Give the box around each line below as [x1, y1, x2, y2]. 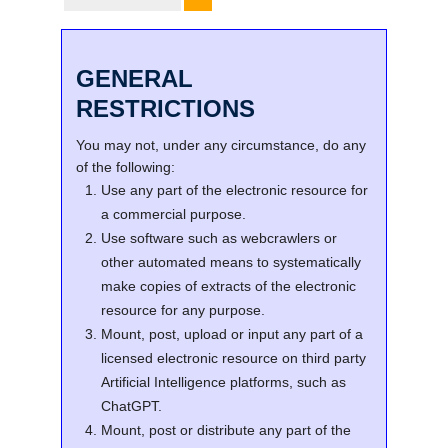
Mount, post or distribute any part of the [100, 422, 351, 438]
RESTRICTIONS [75, 95, 255, 122]
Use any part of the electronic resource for [100, 182, 368, 198]
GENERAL [75, 65, 193, 92]
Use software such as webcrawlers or [100, 230, 337, 246]
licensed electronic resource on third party [100, 350, 366, 366]
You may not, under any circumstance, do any [75, 137, 366, 153]
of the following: [75, 159, 175, 175]
